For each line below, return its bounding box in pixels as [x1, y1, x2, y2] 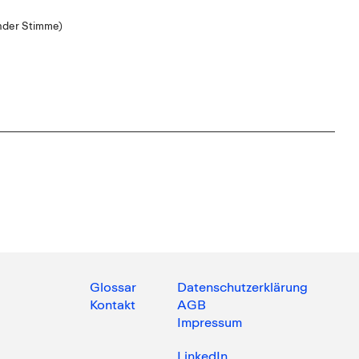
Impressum [176, 313, 242, 330]
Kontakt [89, 296, 135, 313]
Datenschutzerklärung [176, 278, 308, 295]
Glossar [89, 278, 136, 295]
